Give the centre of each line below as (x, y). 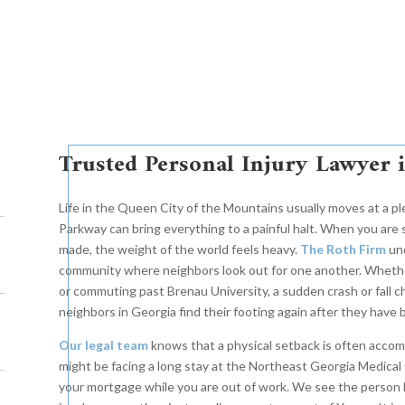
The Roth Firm (341, 250)
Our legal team (103, 345)
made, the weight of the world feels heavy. (178, 250)
